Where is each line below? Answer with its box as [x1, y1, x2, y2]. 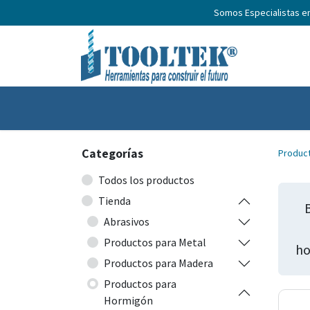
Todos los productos [98, 173, 194, 187]
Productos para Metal [104, 235, 206, 249]
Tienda [98, 194, 131, 208]
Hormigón [104, 293, 153, 307]
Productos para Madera [104, 256, 213, 270]
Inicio [91, 100, 119, 116]
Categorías [82, 145, 143, 161]
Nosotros [228, 100, 278, 116]
